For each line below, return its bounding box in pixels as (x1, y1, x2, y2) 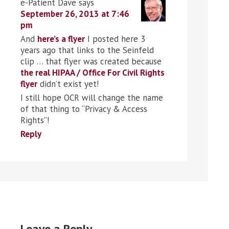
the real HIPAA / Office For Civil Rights (20, 66, 165, 78)
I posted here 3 (85, 33, 145, 44)
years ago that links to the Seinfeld (20, 44, 154, 56)
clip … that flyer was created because (20, 55, 162, 67)
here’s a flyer (37, 33, 85, 44)
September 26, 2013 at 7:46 (20, 8, 129, 19)
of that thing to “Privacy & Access (20, 103, 147, 114)
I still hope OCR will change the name (20, 91, 163, 103)
